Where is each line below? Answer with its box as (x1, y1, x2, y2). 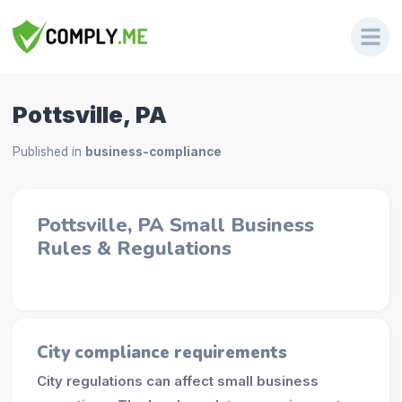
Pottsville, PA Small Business (36, 211, 314, 239)
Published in (12, 144, 85, 160)
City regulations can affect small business (36, 371, 319, 389)
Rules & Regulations (36, 234, 232, 262)
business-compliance (84, 144, 222, 160)
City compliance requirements (36, 341, 287, 365)
